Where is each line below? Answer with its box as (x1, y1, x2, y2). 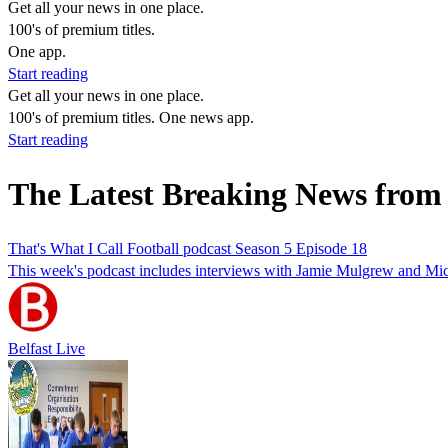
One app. (8, 43, 66, 60)
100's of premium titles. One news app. (8, 109, 254, 126)
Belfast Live (8, 339, 85, 357)
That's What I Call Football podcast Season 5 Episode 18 (8, 239, 367, 257)
